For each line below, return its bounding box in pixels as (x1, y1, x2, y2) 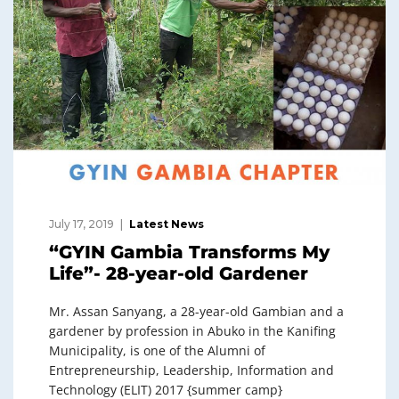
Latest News (129, 217, 204, 232)
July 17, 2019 (49, 217, 114, 232)
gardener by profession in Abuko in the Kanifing (49, 322, 336, 340)
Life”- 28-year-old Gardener (49, 263, 308, 285)
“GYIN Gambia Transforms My (49, 241, 330, 264)
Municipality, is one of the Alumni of (49, 342, 265, 360)
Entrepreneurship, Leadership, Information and (49, 362, 334, 379)
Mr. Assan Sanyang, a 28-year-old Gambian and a (49, 303, 344, 321)
